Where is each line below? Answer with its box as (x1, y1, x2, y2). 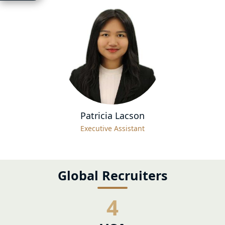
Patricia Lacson (80, 109, 145, 122)
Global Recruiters (57, 166, 168, 184)
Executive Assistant (80, 123, 145, 133)
